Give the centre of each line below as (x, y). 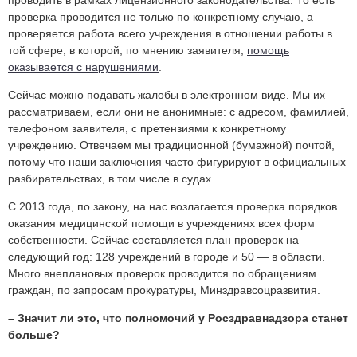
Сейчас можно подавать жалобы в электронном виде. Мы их (167, 94)
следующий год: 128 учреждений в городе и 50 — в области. (167, 256)
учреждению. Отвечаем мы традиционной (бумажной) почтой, (171, 145)
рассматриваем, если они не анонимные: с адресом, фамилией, (178, 111)
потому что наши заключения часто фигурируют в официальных (177, 161)
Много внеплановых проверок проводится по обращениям (162, 273)
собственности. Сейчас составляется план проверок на (153, 239)
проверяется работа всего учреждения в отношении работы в (170, 33)
